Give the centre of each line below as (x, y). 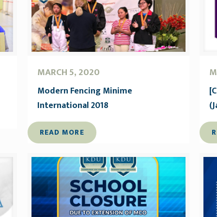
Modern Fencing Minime (85, 91)
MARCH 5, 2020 (68, 72)
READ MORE (62, 132)
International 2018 (73, 105)
